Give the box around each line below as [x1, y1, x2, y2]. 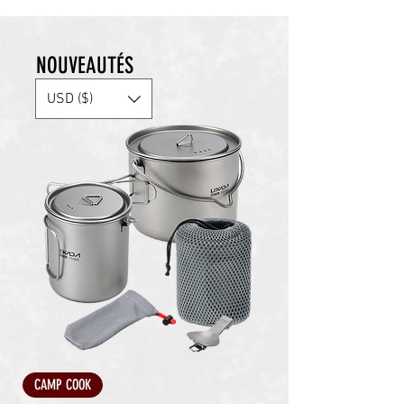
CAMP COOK [34, 376, 91, 393]
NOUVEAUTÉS [36, 52, 133, 78]
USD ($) [47, 89, 93, 108]
